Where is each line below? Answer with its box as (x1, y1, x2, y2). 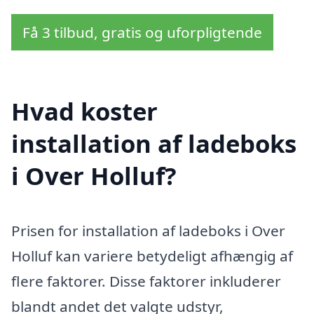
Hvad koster (11, 95, 158, 128)
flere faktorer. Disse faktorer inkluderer (11, 271, 281, 292)
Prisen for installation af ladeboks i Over (11, 221, 285, 241)
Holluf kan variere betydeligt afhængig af (11, 246, 293, 266)
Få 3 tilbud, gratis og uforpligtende (22, 22, 262, 42)
